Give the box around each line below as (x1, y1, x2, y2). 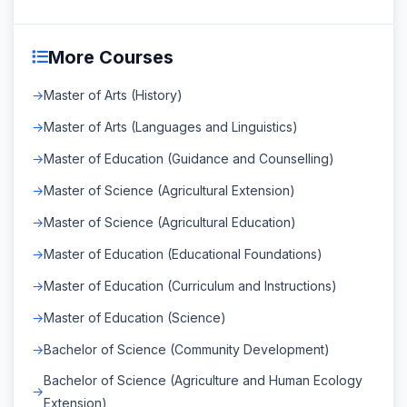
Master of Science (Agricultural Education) (44, 213, 296, 230)
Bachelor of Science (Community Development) (44, 341, 330, 357)
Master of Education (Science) (44, 309, 226, 325)
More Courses (48, 45, 174, 68)
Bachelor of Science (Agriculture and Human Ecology (44, 372, 362, 388)
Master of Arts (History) (44, 86, 183, 103)
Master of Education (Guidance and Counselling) (44, 150, 334, 166)
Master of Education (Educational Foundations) (44, 245, 323, 262)
